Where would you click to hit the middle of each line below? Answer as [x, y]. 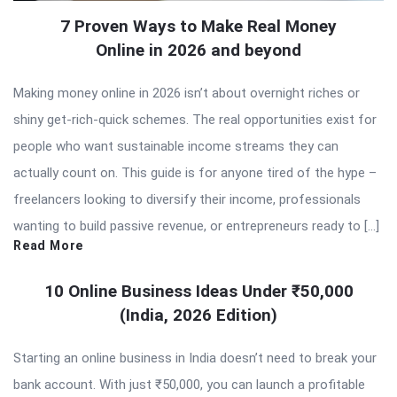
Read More [49, 245]
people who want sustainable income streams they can [176, 146]
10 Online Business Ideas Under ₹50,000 [198, 291]
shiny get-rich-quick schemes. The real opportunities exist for [195, 119]
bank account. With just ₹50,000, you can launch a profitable [189, 384]
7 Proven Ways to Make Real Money [198, 26]
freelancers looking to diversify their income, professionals [187, 199]
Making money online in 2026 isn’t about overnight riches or [187, 93]
